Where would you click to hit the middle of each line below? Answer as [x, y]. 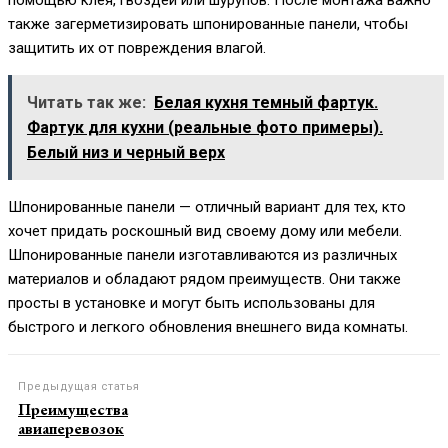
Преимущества [73, 410]
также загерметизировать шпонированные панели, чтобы [208, 24]
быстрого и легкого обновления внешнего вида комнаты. [208, 327]
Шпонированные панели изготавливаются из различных [202, 255]
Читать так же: [86, 103]
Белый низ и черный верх [126, 153]
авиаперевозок [71, 429]
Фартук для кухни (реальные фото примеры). [205, 128]
